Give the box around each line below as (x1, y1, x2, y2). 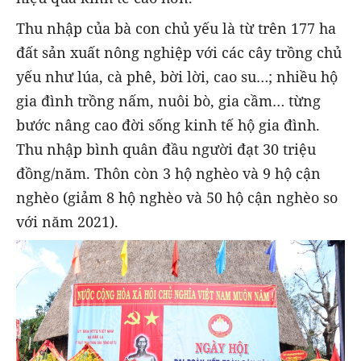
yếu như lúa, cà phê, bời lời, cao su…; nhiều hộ (16, 66, 338, 86)
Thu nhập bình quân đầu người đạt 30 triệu (16, 139, 316, 159)
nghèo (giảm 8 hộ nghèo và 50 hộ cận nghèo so (16, 187, 338, 207)
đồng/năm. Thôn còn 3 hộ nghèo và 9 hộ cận (16, 163, 321, 183)
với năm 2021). (16, 211, 118, 231)
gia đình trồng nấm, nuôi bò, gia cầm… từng (16, 90, 321, 110)
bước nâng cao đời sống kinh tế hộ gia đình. (16, 114, 320, 135)
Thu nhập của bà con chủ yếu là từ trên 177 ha (16, 18, 336, 38)
